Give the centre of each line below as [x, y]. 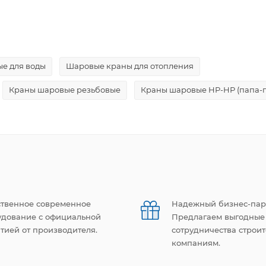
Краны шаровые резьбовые [65, 89]
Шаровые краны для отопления [130, 66]
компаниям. [196, 243]
